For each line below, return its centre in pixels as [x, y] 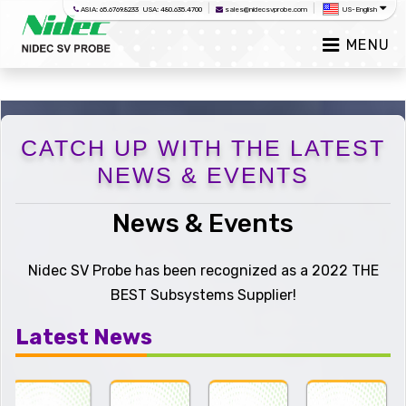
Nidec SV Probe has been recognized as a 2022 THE [203, 271]
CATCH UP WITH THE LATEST [203, 148]
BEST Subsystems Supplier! [203, 295]
